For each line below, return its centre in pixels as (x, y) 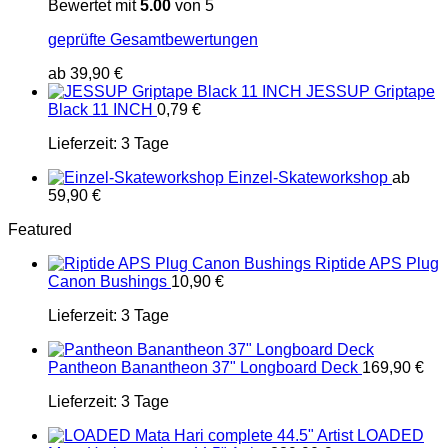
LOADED (390, 435)
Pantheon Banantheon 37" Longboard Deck (203, 367)
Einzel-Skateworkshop (308, 177)
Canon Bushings (107, 281)
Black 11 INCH (100, 109)
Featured (40, 229)
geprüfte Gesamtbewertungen (153, 39)
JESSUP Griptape (370, 91)
